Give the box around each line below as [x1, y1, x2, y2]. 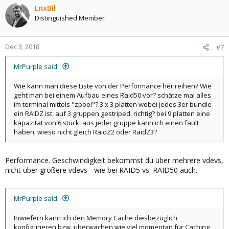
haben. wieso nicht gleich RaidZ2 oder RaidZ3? [14, 127, 157, 136]
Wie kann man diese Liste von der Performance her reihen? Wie [14, 81, 212, 90]
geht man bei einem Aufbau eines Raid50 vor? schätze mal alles [14, 90, 211, 100]
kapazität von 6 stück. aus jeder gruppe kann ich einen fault [14, 118, 199, 127]
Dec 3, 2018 [5, 41, 39, 51]
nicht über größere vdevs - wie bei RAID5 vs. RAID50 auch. [5, 165, 197, 175]
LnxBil [35, 3, 56, 13]
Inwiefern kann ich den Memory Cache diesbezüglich [14, 213, 177, 222]
